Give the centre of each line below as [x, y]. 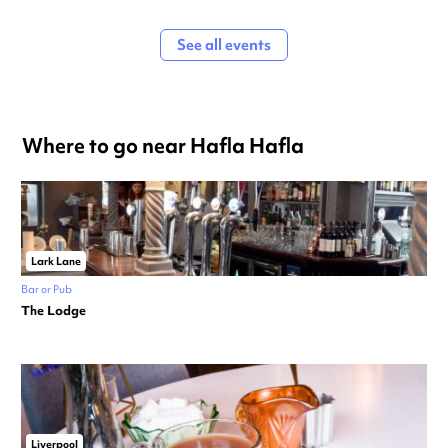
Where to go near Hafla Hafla [163, 146]
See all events [224, 45]
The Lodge [53, 311]
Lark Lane [56, 261]
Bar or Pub [46, 289]
